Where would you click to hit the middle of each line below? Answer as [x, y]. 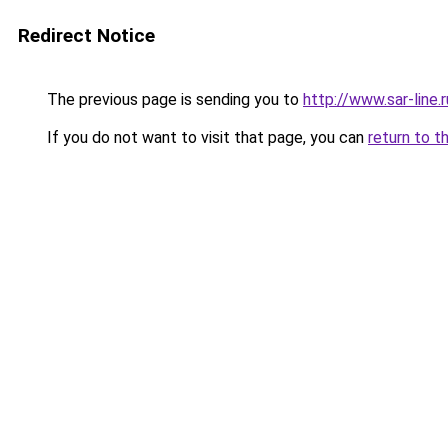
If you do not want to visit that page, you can [205, 137]
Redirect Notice [86, 35]
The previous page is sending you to [173, 99]
